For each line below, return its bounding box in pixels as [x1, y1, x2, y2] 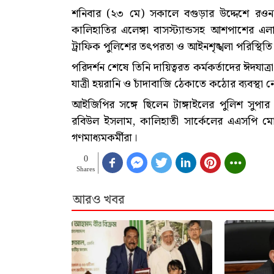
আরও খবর [73, 190, 125, 210]
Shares [76, 165, 95, 172]
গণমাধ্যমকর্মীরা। [72, 128, 137, 147]
